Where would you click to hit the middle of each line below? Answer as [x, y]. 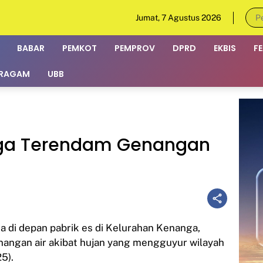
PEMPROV [135, 48]
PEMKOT [80, 48]
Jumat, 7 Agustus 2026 [178, 17]
